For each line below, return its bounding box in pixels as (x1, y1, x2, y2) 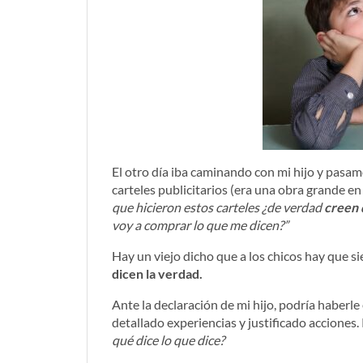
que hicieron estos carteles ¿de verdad (112, 199, 324, 215)
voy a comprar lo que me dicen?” (112, 217, 288, 233)
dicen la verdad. (112, 266, 203, 281)
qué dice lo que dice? (112, 332, 224, 348)
